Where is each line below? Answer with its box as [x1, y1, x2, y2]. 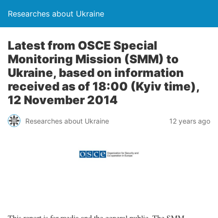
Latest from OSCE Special [8, 38, 157, 53]
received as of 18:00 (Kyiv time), [8, 79, 200, 93]
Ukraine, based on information [8, 66, 184, 80]
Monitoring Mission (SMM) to [8, 52, 179, 66]
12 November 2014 [8, 93, 118, 107]
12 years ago [169, 116, 210, 125]
